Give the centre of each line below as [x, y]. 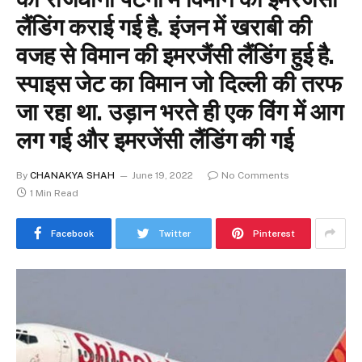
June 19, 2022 [162, 175]
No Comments [255, 175]
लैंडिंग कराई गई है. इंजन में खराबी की [164, 27]
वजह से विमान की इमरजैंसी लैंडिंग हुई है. [176, 55]
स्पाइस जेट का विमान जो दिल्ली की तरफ [179, 83]
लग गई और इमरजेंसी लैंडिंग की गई [155, 140]
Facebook [73, 233]
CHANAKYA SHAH [72, 175]
